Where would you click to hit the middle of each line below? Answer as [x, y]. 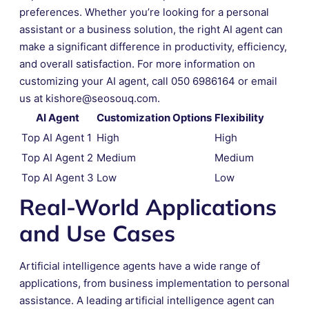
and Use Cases [97, 233]
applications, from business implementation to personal [154, 283]
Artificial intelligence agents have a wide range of [140, 266]
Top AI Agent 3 [58, 177]
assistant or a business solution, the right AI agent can [151, 29]
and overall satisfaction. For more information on [137, 63]
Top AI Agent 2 [57, 157]
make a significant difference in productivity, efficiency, [153, 46]
